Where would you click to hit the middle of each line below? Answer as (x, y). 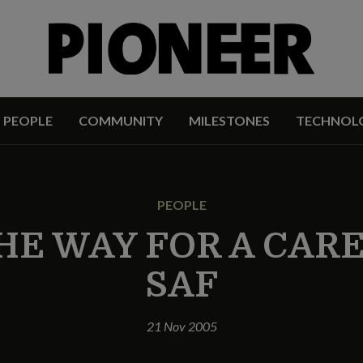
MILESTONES (229, 120)
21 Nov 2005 (181, 326)
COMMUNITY (120, 120)
